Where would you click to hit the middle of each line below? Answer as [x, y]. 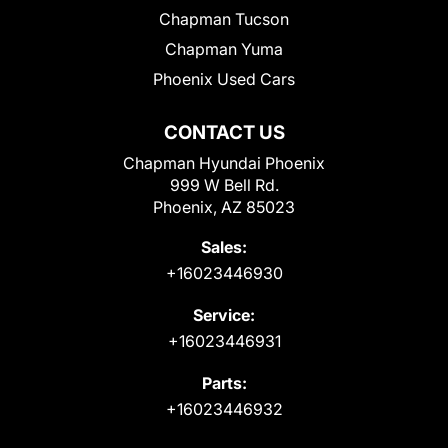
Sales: [224, 247]
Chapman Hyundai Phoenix [224, 163]
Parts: [224, 383]
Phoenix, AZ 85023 [224, 207]
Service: [224, 315]
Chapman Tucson [224, 19]
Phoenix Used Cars [224, 79]
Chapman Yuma [224, 49]
